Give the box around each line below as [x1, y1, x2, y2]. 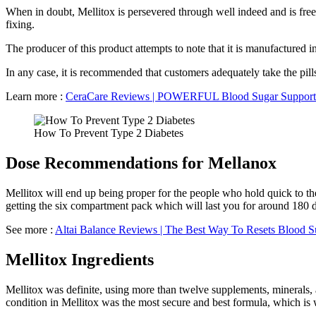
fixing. [6, 18, 35, 31]
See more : [6, 224, 55, 236]
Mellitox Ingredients [6, 250, 154, 269]
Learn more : [6, 90, 66, 103]
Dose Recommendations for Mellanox [6, 154, 276, 173]
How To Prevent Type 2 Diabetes [34, 127, 183, 140]
